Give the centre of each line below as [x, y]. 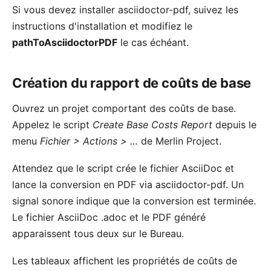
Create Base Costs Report [152, 125]
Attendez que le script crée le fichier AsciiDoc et [123, 168]
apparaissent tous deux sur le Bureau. [98, 234]
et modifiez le [159, 26]
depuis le [234, 125]
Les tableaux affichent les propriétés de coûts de [125, 261]
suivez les [216, 10]
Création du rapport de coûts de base [132, 83]
